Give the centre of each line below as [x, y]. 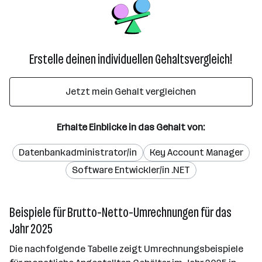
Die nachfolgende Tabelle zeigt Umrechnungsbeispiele [126, 249]
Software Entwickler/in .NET [131, 170]
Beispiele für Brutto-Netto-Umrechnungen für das [120, 213]
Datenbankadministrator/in [77, 152]
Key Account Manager [196, 152]
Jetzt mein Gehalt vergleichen [131, 92]
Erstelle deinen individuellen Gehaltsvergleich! [131, 59]
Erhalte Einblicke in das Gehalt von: [131, 127]
